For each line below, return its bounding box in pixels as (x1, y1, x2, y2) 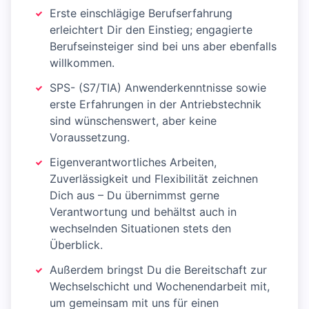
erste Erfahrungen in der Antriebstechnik (50, 97, 261, 112)
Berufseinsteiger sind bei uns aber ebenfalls (50, 39, 277, 54)
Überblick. (50, 238, 103, 252)
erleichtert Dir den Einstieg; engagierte (50, 23, 252, 37)
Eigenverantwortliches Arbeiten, (50, 155, 217, 170)
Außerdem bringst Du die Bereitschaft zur (50, 263, 267, 277)
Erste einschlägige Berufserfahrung (50, 6, 232, 21)
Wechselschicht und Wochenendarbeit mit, (50, 279, 270, 294)
